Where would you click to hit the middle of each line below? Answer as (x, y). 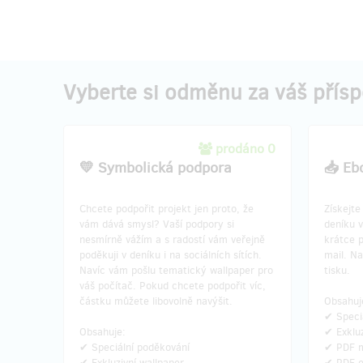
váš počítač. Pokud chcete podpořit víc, (173, 286)
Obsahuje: (102, 332)
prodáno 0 (246, 149)
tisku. (337, 270)
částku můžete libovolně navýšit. (156, 301)
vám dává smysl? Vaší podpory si (157, 224)
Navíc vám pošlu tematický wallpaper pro (176, 270)
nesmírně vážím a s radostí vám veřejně (172, 239)
